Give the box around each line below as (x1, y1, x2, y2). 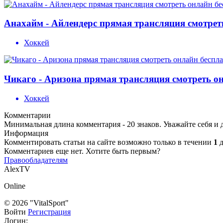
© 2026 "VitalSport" (4, 198, 69, 207)
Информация (4, 128, 48, 137)
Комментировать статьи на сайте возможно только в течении (4, 137, 214, 146)
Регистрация (28, 207, 71, 216)
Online (4, 181, 25, 190)
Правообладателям (4, 155, 68, 164)
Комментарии (4, 111, 51, 119)
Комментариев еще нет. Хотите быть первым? (4, 146, 160, 155)
